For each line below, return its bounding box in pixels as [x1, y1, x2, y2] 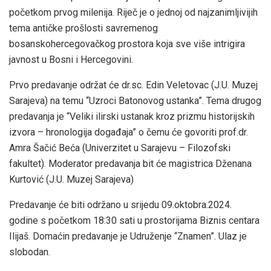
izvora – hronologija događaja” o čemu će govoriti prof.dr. [9, 126, 248, 138]
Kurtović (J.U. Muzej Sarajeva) [9, 173, 134, 185]
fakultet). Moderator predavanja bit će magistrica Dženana [9, 157, 252, 169]
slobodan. [9, 246, 50, 258]
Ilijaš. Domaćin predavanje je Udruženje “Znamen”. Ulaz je [9, 230, 247, 242]
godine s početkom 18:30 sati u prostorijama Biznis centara [9, 214, 260, 226]
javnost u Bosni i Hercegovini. [9, 53, 133, 65]
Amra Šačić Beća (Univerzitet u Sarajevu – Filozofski [9, 142, 230, 154]
